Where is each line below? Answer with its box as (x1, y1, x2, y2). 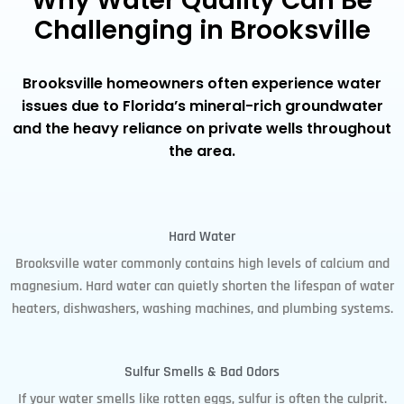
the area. (169, 141, 235, 162)
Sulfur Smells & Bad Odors (124, 362, 280, 381)
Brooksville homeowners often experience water (23, 73, 381, 95)
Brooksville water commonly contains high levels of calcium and (14, 253, 390, 273)
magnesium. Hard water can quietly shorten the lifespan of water (10, 276, 394, 296)
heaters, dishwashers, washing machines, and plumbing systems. (11, 298, 393, 318)
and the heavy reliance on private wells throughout (13, 118, 391, 140)
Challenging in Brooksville (33, 13, 371, 49)
